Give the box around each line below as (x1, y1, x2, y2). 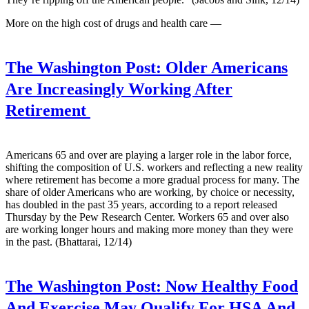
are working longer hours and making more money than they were (6, 223, 293, 236)
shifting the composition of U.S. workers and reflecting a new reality (6, 161, 303, 174)
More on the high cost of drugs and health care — (6, 17, 221, 30)
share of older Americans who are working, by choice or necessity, (6, 186, 295, 199)
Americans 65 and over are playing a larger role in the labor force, (6, 149, 292, 161)
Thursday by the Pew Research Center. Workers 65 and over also (6, 211, 289, 223)
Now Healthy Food (161, 277, 298, 296)
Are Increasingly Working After (6, 80, 232, 99)
